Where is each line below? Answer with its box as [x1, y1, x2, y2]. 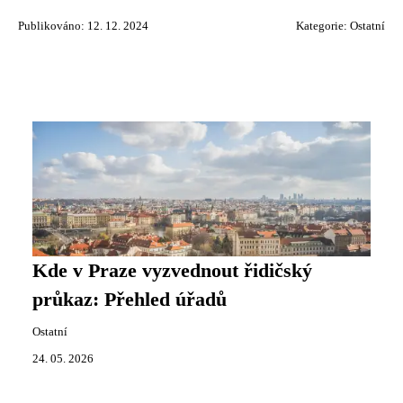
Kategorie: [296, 20, 350, 32]
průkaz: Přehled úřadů [32, 289, 227, 310]
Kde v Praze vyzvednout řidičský [32, 260, 312, 282]
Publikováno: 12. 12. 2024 [18, 20, 148, 32]
